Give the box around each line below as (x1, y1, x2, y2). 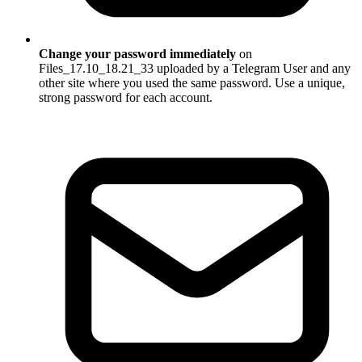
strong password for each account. (39, 90, 213, 105)
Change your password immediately (39, 47, 236, 61)
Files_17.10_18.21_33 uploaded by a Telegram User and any (39, 61, 351, 76)
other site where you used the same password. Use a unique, (39, 76, 345, 90)
